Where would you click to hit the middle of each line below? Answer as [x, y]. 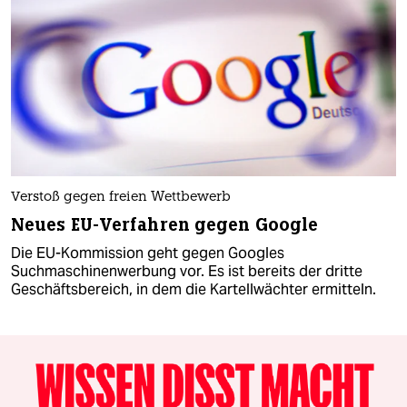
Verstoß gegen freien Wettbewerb [121, 197]
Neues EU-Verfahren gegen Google [165, 224]
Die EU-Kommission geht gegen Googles [148, 253]
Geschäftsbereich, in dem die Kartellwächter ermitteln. [194, 289]
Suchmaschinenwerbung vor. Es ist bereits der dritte [187, 271]
